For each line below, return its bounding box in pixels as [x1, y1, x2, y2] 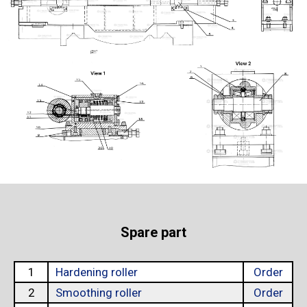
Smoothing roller [56, 286, 142, 300]
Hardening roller [56, 265, 138, 280]
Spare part [121, 224, 186, 241]
